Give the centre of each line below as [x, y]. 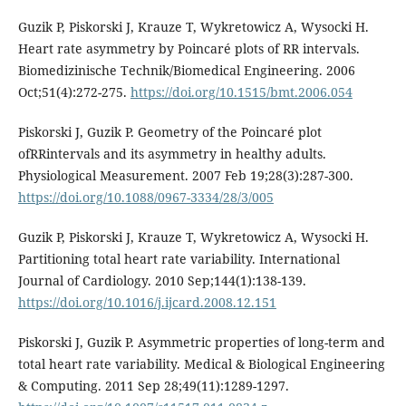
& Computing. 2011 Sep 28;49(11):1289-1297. [153, 385]
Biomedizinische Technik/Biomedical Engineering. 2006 [186, 70]
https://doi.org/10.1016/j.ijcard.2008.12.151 [147, 302]
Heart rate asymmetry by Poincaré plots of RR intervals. [188, 48]
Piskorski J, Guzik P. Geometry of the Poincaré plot [169, 131]
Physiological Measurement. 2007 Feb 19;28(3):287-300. [185, 175]
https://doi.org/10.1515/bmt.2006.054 [241, 92]
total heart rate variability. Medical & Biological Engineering [201, 363]
